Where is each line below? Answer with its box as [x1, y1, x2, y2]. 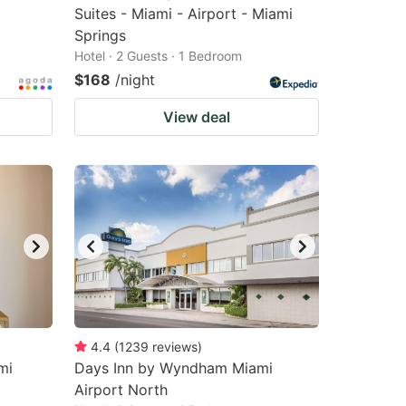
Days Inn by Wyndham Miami [74, 359, 273, 377]
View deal [163, 108, 230, 126]
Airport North [74, 381, 168, 399]
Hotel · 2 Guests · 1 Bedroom [74, 48, 242, 63]
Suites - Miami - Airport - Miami [74, 5, 293, 23]
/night [115, 71, 155, 89]
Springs [74, 26, 126, 44]
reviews [152, 339, 198, 354]
